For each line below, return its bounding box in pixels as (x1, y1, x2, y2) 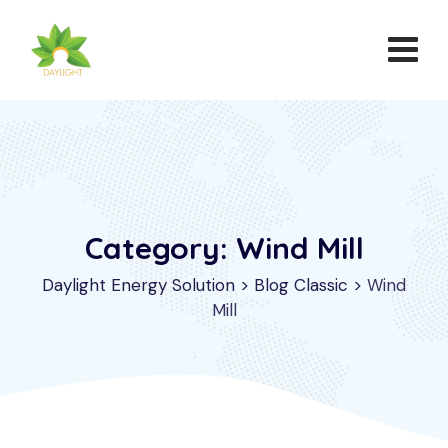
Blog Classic (254, 273, 348, 296)
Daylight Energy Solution (42, 273, 235, 296)
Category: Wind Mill (84, 228, 364, 267)
